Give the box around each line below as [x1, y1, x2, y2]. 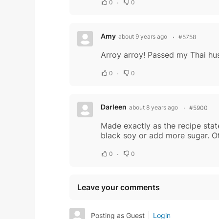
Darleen [101, 103, 127, 111]
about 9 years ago [118, 33, 167, 41]
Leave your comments [77, 182, 160, 193]
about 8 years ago [129, 104, 178, 111]
